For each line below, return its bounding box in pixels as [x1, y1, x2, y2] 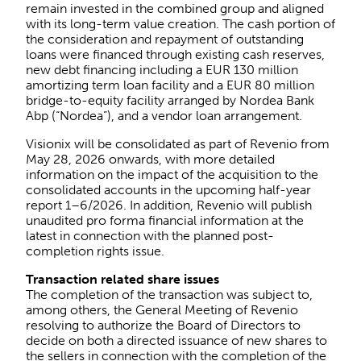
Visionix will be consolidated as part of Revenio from [26, 135, 330, 151]
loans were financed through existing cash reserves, [26, 46, 325, 62]
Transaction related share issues [26, 271, 219, 287]
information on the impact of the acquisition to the [26, 166, 318, 182]
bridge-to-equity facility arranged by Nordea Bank [26, 92, 314, 108]
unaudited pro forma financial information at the [26, 212, 304, 228]
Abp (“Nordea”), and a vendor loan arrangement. [26, 107, 302, 123]
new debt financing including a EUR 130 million [26, 61, 298, 77]
